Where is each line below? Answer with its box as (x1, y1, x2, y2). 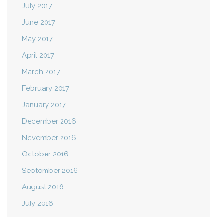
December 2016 (22, 117, 76, 126)
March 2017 (22, 67, 60, 77)
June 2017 (22, 18, 55, 27)
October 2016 (22, 150, 69, 159)
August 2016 (22, 183, 64, 192)
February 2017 (22, 84, 69, 93)
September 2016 (22, 166, 78, 175)
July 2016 (22, 199, 53, 208)
